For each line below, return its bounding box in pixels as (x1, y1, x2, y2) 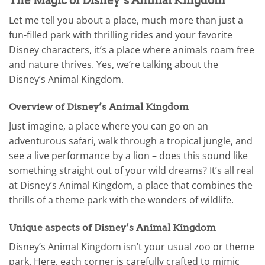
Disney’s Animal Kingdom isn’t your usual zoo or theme (9, 240, 254, 253)
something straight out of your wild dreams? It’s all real (9, 163, 254, 177)
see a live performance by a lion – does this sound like (9, 148, 248, 162)
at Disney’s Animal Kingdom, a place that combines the (9, 178, 253, 192)
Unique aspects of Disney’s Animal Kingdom (9, 221, 216, 233)
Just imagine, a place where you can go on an (9, 119, 208, 132)
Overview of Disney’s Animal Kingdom (9, 101, 189, 112)
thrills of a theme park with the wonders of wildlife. (9, 193, 234, 206)
